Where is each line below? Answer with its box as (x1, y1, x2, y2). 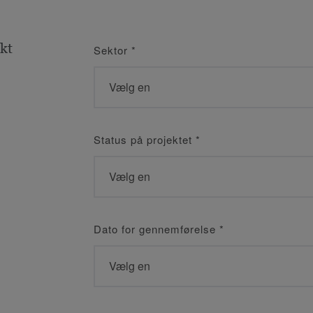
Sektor (94, 43, 131, 57)
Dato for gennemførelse (94, 221, 219, 236)
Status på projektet (94, 132, 196, 147)
